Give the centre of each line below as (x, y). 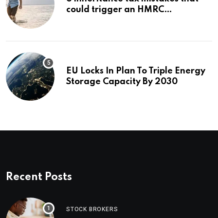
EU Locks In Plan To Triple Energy (136, 71)
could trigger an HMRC (115, 9)
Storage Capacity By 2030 (122, 82)
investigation (94, 20)
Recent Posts (39, 177)
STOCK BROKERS (92, 209)
